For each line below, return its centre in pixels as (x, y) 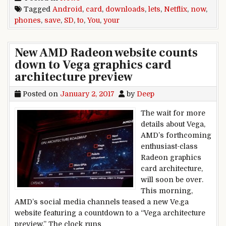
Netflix (176, 9)
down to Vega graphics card (93, 65)
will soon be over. (172, 180)
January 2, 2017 (87, 94)
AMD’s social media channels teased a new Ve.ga (102, 202)
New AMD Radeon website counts (106, 53)
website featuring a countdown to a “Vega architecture (110, 213)
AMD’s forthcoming (176, 135)
